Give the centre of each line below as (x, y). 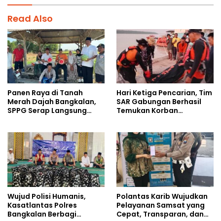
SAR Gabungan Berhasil (159, 102)
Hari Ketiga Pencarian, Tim (164, 93)
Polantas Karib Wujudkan (162, 196)
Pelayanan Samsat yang (161, 205)
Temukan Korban (147, 111)
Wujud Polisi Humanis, (47, 196)
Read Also (30, 19)
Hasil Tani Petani (37, 120)
